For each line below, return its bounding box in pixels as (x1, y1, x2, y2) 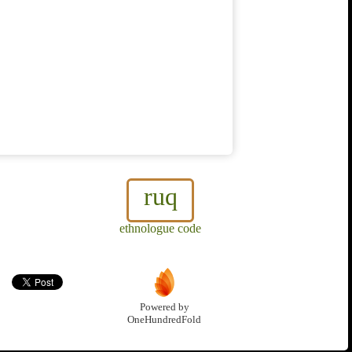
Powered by (139, 302, 189, 313)
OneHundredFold (127, 314, 201, 326)
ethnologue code (119, 222, 201, 236)
